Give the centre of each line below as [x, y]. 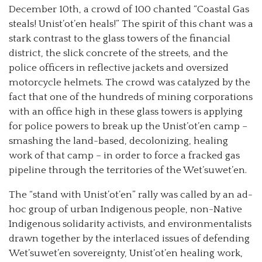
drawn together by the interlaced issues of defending [129, 239]
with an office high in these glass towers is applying [126, 112]
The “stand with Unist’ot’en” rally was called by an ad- [131, 195]
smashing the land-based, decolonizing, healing [118, 141]
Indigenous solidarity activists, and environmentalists [130, 224]
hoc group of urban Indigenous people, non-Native [125, 210]
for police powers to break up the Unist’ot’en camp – [128, 127]
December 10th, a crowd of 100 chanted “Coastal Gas [129, 10]
